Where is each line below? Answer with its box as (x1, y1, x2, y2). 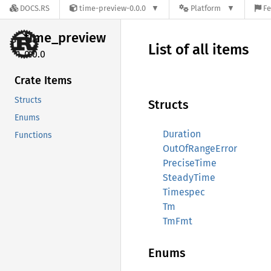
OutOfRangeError (163, 143, 237, 154)
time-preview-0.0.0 (79, 4, 146, 13)
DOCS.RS (20, 4, 50, 13)
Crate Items (15, 73, 72, 87)
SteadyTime (163, 172, 215, 183)
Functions (15, 129, 52, 140)
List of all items (148, 41, 249, 58)
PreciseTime (163, 157, 217, 169)
